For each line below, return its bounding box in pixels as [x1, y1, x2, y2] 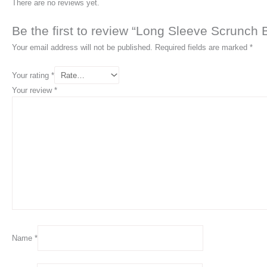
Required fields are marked [155, 43, 250, 52]
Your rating [12, 70, 51, 80]
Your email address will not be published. [12, 43, 153, 52]
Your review [12, 86, 54, 95]
